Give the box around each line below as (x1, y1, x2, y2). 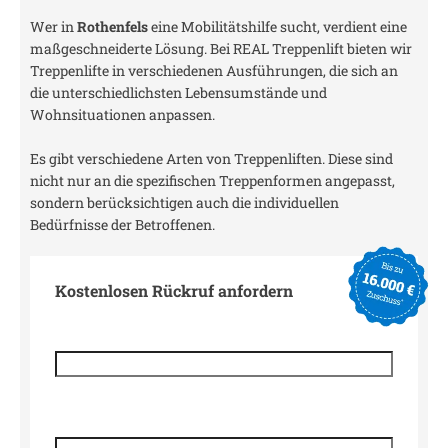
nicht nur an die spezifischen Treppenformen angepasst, (30, 171, 395, 190)
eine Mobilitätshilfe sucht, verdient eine (148, 17, 407, 36)
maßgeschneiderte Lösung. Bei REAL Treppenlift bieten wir (30, 39, 412, 58)
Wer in (30, 17, 77, 36)
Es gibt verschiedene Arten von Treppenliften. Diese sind (30, 149, 393, 168)
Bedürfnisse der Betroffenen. (30, 215, 215, 234)
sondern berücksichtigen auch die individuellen (30, 193, 339, 212)
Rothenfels (77, 17, 148, 36)
